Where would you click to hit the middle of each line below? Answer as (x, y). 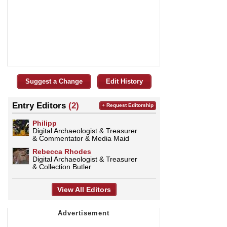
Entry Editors (40, 105)
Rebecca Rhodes (62, 151)
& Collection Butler (62, 166)
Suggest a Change (54, 81)
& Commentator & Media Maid (81, 138)
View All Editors (84, 189)
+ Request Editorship (128, 105)
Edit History (124, 81)
